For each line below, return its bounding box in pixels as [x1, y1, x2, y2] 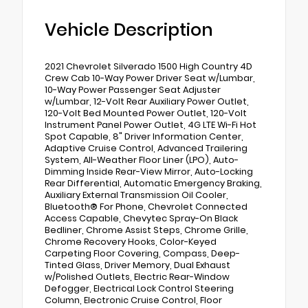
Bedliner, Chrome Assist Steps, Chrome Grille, [45, 224, 248, 236]
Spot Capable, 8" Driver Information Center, [45, 131, 243, 143]
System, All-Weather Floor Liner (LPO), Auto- [45, 154, 239, 166]
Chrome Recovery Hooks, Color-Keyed [45, 236, 217, 248]
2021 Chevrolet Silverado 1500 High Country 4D [45, 60, 252, 73]
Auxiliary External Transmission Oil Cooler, [45, 189, 228, 201]
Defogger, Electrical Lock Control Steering [45, 283, 234, 295]
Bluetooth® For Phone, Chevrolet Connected [45, 201, 247, 213]
